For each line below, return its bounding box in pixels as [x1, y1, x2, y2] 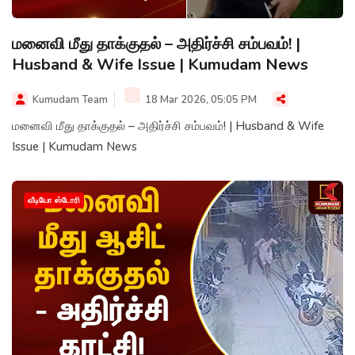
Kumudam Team [32, 93, 108, 108]
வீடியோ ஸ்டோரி [28, 195, 80, 207]
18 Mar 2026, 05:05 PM [143, 93, 257, 108]
